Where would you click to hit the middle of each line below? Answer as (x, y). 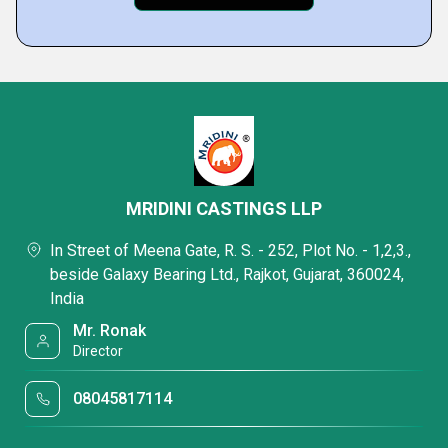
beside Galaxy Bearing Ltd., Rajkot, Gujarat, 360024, (227, 274)
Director (98, 351)
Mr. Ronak (110, 330)
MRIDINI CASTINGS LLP (224, 208)
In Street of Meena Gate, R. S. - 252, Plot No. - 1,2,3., (230, 250)
